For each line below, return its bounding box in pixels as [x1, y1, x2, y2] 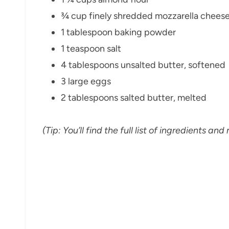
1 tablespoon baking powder [61, 27, 176, 38]
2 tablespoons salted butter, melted [61, 92, 207, 104]
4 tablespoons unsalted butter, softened [61, 59, 225, 71]
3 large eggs [61, 76, 111, 87]
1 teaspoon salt [61, 43, 121, 55]
